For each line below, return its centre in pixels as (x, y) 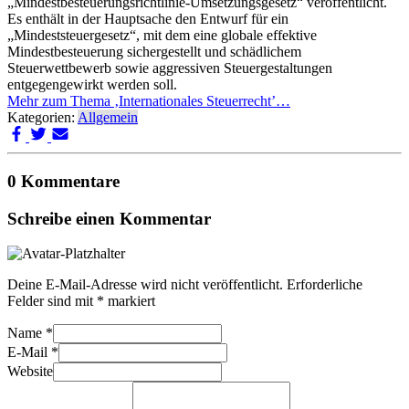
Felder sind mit (52, 301)
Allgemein (108, 118)
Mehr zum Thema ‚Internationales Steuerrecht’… (149, 101)
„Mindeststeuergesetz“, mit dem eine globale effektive (162, 36)
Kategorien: (42, 118)
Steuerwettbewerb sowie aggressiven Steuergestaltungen (170, 68)
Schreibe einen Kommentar (109, 218)
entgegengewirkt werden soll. (92, 85)
